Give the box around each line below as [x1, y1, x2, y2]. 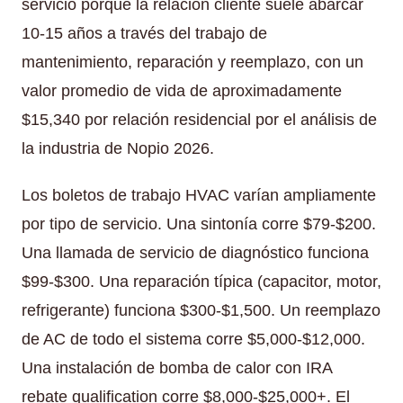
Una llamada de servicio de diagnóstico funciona [22, 243, 369, 262]
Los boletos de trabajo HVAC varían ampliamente [22, 185, 376, 204]
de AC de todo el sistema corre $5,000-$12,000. [22, 329, 365, 348]
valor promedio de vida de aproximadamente [22, 81, 342, 100]
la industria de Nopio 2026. [22, 139, 214, 157]
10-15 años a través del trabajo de [22, 23, 267, 42]
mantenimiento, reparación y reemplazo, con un [22, 52, 363, 71]
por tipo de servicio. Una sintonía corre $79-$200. [22, 214, 376, 233]
